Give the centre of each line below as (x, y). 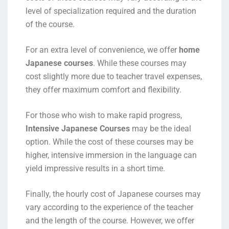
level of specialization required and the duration (111, 11)
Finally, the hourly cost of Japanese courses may (113, 194)
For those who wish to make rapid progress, (104, 115)
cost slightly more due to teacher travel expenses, (114, 76)
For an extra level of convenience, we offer (102, 50)
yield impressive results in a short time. (95, 168)
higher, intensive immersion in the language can (111, 155)
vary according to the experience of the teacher (109, 207)
